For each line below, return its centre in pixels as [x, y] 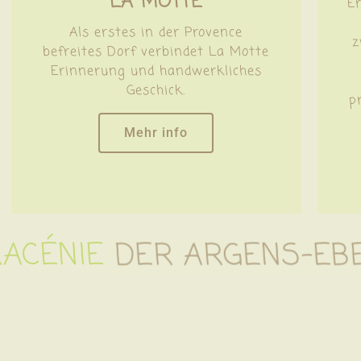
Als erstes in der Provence [156, 33]
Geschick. [156, 91]
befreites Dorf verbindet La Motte [156, 52]
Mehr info [156, 132]
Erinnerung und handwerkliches [156, 71]
